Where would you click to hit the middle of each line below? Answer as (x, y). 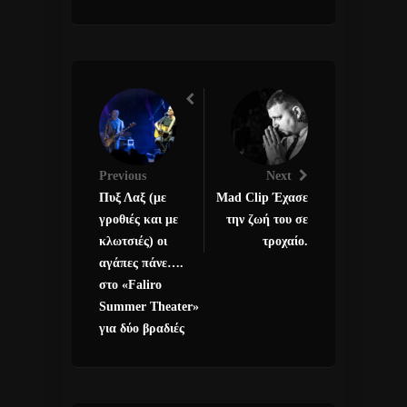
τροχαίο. (285, 241)
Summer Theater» (149, 306)
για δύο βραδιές (142, 328)
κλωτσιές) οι (133, 241)
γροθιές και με (139, 219)
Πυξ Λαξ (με (133, 197)
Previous (123, 175)
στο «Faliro (130, 284)
